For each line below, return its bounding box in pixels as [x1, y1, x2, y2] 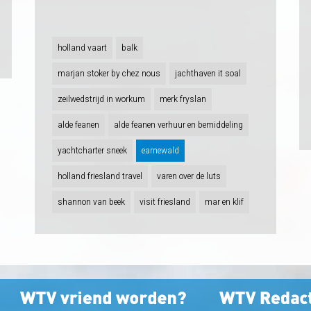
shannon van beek [58, 195, 126, 208]
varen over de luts [157, 169, 221, 183]
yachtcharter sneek [58, 144, 128, 157]
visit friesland [140, 195, 191, 208]
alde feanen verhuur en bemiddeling [114, 118, 244, 131]
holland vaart [58, 41, 108, 54]
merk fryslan [160, 92, 207, 106]
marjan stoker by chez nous [58, 67, 161, 80]
